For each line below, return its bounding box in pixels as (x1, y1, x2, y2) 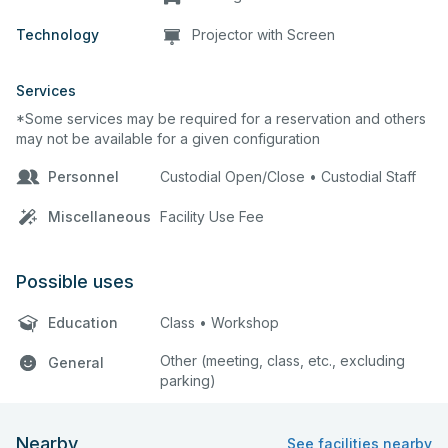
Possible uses (16, 270, 134, 292)
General (48, 353, 104, 371)
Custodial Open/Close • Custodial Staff (160, 167, 416, 185)
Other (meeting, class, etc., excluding (160, 351, 405, 369)
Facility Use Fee (160, 207, 264, 225)
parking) (160, 371, 216, 389)
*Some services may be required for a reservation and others (16, 109, 426, 127)
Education (48, 313, 118, 331)
